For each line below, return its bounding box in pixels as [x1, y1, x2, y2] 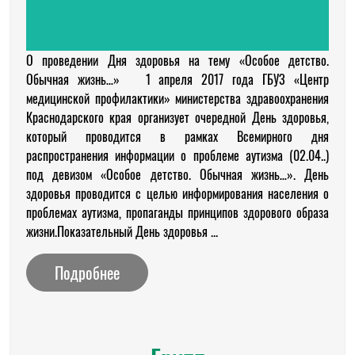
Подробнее [55, 260, 120, 284]
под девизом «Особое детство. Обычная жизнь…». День [26, 164, 329, 184]
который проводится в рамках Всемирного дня [26, 126, 329, 146]
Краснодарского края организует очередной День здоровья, [26, 107, 329, 127]
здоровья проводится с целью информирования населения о [26, 183, 329, 203]
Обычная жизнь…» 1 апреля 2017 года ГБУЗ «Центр [26, 69, 329, 89]
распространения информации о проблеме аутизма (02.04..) [26, 145, 329, 165]
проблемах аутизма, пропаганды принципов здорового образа [26, 202, 329, 222]
